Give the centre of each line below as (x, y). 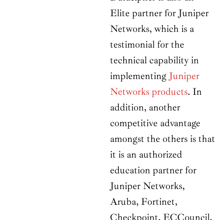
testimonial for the (147, 45)
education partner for (153, 170)
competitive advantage (155, 123)
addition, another (145, 108)
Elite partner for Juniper (159, 13)
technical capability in (154, 60)
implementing (139, 76)
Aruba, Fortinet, (144, 202)
